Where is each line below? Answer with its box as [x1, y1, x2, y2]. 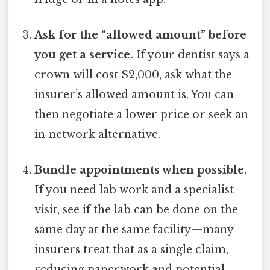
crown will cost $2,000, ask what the [34, 67, 233, 81]
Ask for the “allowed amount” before [34, 28, 247, 42]
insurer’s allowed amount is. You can [34, 87, 234, 101]
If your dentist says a [133, 48, 250, 61]
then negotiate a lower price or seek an [34, 107, 249, 121]
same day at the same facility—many [34, 223, 234, 237]
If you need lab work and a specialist [34, 183, 234, 197]
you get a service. [34, 48, 134, 61]
